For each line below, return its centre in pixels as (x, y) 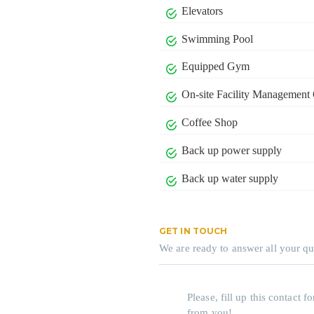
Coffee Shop (210, 123)
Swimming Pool (218, 39)
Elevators (203, 11)
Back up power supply (232, 150)
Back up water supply (230, 178)
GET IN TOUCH (193, 231)
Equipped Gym (216, 67)
